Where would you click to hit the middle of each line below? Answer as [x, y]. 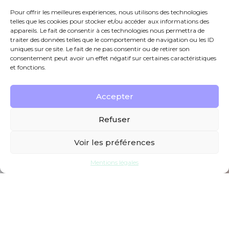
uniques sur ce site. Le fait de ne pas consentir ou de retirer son [100, 49]
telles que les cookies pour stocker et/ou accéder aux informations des [110, 21]
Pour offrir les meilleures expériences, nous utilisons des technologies [109, 12]
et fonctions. [28, 67]
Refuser [114, 119]
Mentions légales [114, 162]
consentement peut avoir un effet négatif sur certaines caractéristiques [113, 58]
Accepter [114, 96]
